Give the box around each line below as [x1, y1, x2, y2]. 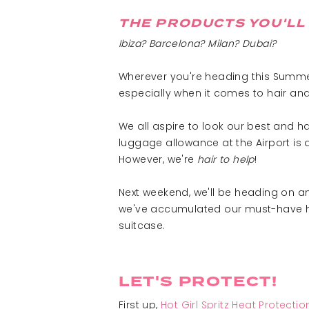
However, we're [119, 152, 198, 166]
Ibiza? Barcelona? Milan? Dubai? [119, 37, 277, 50]
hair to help [197, 152, 255, 166]
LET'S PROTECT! [119, 271, 278, 292]
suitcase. [119, 219, 166, 232]
